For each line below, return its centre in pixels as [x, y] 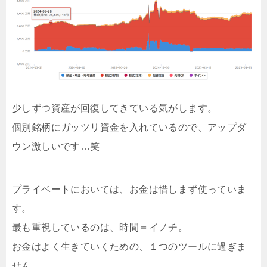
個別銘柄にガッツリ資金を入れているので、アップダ [129, 127]
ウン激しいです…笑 [56, 146]
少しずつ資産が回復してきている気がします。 [115, 108]
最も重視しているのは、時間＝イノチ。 [100, 227]
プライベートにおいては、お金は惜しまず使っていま [129, 189]
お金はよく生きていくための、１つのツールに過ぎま [129, 246]
